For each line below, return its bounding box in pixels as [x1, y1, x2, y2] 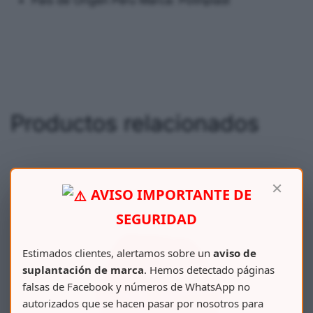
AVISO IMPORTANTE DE [87, 184, 252, 204]
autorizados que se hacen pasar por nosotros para [22, 296, 263, 310]
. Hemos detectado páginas [144, 262, 275, 277]
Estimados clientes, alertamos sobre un [22, 245, 213, 260]
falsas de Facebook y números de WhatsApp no [22, 279, 250, 293]
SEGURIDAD [116, 209, 197, 228]
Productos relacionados [10, 110, 259, 137]
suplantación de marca [22, 262, 144, 277]
